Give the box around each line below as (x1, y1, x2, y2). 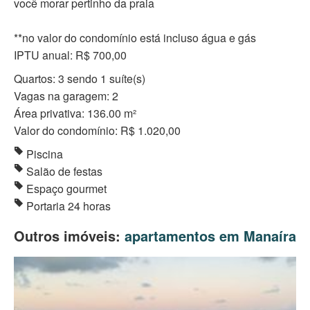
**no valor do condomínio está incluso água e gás (14, 30, 256, 46)
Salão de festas (24, 163, 102, 180)
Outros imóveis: (14, 226, 125, 246)
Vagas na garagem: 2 (14, 88, 118, 104)
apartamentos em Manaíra (125, 226, 296, 246)
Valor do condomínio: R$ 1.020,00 (14, 122, 181, 139)
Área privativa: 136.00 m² (14, 105, 136, 122)
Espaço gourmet (24, 181, 107, 197)
